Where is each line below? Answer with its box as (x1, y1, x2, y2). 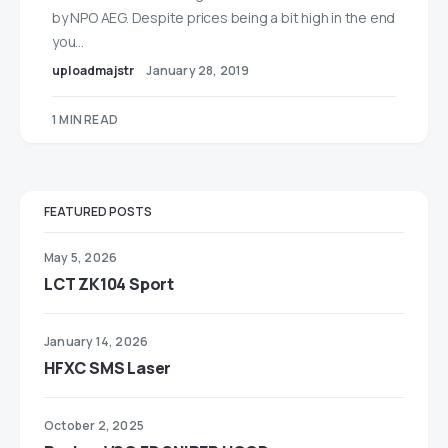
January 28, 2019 (146, 62, 250, 79)
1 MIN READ (52, 111, 118, 128)
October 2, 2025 (44, 417, 144, 434)
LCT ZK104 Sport (44, 273, 174, 295)
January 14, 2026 (44, 333, 149, 350)
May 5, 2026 (44, 249, 118, 266)
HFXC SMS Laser (44, 357, 172, 379)
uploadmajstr (52, 62, 135, 79)
